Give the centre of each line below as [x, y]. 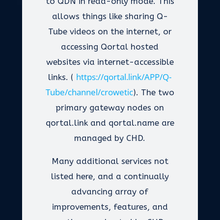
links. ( [61, 77]
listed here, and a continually [110, 176]
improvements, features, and [110, 207]
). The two [153, 92]
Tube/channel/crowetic [89, 92]
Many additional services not [110, 161]
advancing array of [110, 192]
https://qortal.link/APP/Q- [124, 77]
